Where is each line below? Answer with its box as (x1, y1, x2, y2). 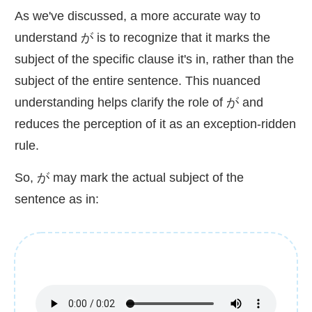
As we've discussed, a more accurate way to (15, 9, 260, 24)
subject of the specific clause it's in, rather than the (15, 52, 294, 67)
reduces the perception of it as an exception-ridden (15, 117, 296, 132)
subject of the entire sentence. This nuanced (15, 74, 260, 88)
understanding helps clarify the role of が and (15, 95, 263, 110)
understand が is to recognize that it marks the (15, 31, 270, 45)
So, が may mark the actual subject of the (15, 171, 244, 185)
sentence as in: (15, 192, 99, 207)
